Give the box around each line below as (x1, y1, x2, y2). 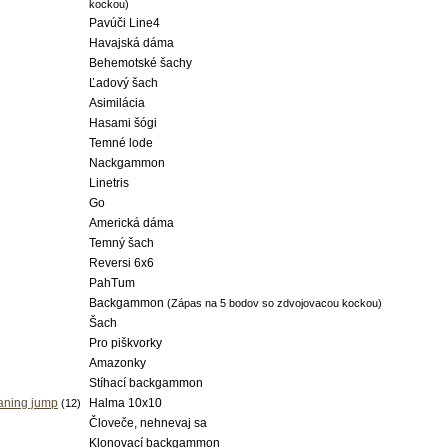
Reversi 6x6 (89, 256, 154, 270)
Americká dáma (89, 216, 174, 230)
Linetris (89, 176, 129, 190)
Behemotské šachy (89, 56, 192, 70)
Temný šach (89, 236, 154, 250)
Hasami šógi (89, 116, 157, 130)
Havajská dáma (89, 36, 174, 50)
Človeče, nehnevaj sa (89, 416, 207, 430)
